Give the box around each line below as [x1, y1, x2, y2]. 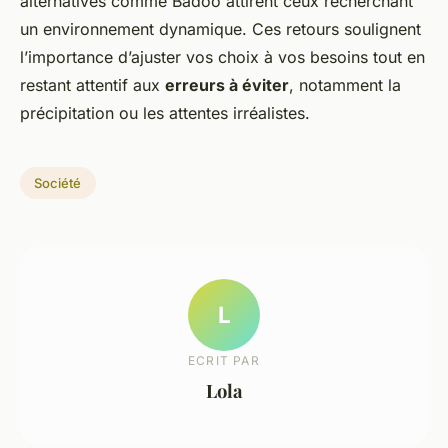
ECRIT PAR [188, 352, 260, 368]
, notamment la [289, 75, 401, 96]
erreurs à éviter [165, 75, 289, 96]
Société [34, 175, 82, 192]
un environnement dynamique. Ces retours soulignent [20, 19, 421, 40]
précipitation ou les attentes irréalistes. [20, 103, 310, 124]
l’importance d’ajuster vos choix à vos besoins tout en [20, 47, 425, 68]
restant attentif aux [20, 75, 165, 96]
